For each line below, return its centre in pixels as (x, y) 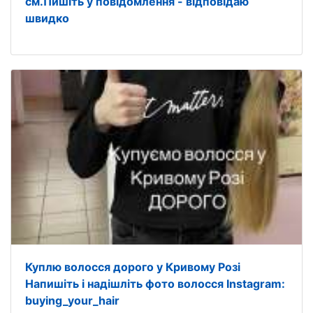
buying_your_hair (72, 301)
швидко (47, 19)
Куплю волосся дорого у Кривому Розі (133, 267)
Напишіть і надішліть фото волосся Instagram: (155, 284)
